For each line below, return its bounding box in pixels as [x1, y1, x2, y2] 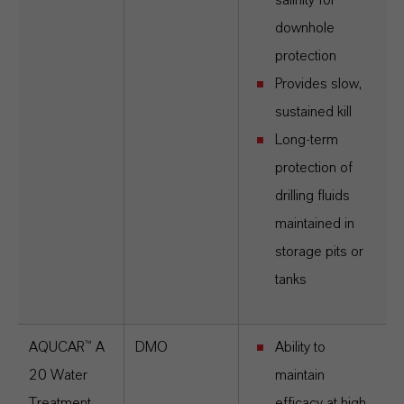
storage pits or [275, 244, 363, 259]
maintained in [275, 216, 354, 231]
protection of [275, 161, 353, 175]
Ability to [275, 340, 326, 354]
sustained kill [275, 105, 352, 119]
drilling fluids [275, 188, 350, 203]
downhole [275, 21, 335, 35]
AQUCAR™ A [29, 340, 105, 354]
